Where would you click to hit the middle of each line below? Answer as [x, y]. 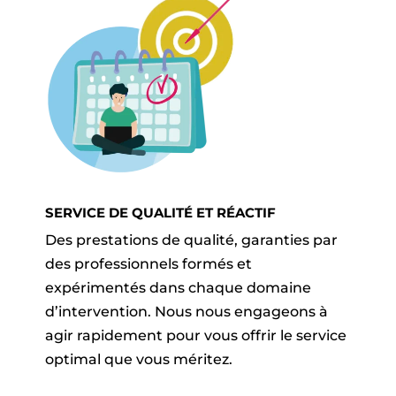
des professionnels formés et [148, 264]
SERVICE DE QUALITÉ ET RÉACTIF [160, 213]
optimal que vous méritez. [138, 360]
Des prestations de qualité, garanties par [191, 240]
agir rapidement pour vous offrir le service [195, 336]
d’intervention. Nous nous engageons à [186, 312]
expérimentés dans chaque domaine [178, 288]
